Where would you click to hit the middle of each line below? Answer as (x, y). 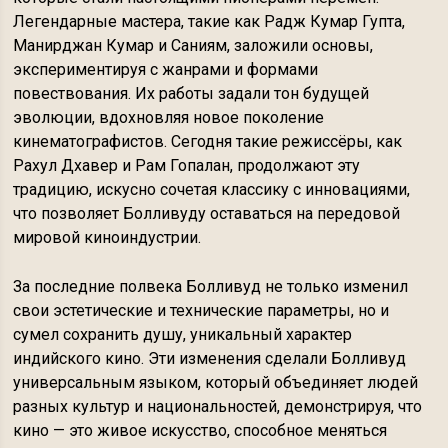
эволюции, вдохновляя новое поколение (169, 117)
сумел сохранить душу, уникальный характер (183, 334)
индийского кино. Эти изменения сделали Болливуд (210, 358)
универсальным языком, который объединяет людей (216, 382)
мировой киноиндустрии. (107, 237)
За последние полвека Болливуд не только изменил (211, 286)
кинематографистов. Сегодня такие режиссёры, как (208, 141)
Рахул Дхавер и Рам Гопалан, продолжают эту (187, 165)
